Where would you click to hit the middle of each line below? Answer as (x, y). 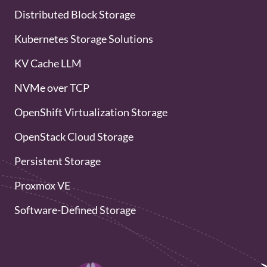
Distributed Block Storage (75, 14)
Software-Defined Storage (75, 210)
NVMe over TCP (52, 88)
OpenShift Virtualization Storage (91, 112)
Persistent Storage (58, 161)
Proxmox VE (42, 185)
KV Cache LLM (48, 63)
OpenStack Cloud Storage (74, 136)
